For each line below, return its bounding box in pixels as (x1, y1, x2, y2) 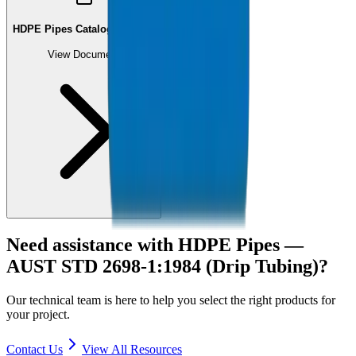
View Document (48, 48, 120, 61)
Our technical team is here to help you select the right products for (6, 292, 335, 307)
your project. (6, 307, 70, 321)
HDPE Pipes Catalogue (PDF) (13, 22, 155, 35)
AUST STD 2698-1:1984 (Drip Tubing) (6, 255, 319, 277)
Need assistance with (6, 234, 173, 255)
